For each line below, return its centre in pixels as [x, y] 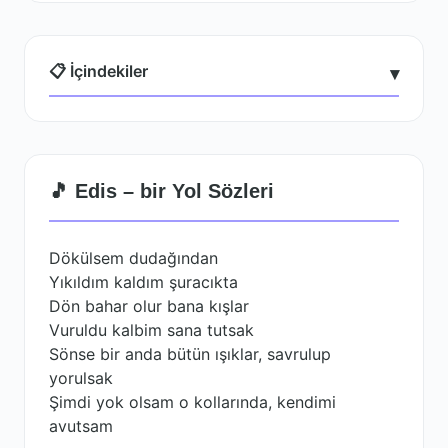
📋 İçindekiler [98, 71]
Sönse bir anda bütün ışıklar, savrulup [190, 354]
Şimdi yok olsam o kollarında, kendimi [192, 402]
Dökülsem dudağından [133, 258]
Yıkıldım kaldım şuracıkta [143, 282]
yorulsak [81, 378]
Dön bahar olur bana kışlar [149, 306]
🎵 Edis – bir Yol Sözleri [161, 191]
